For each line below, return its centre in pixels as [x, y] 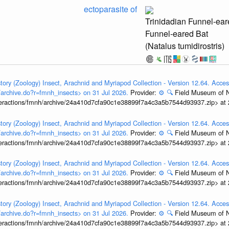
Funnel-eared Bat [177, 33]
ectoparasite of [110, 9]
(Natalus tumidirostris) [185, 45]
